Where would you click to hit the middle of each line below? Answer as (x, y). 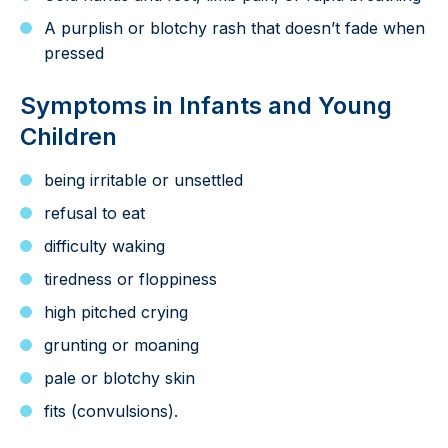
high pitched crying (116, 311)
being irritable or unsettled (143, 179)
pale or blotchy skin (119, 377)
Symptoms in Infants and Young (206, 105)
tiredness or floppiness (130, 278)
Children (68, 136)
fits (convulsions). (111, 410)
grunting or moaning (121, 344)
